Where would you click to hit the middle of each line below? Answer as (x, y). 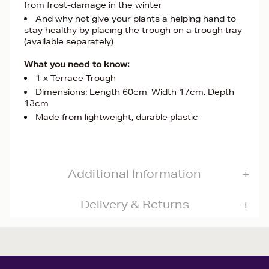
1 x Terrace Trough (76, 78)
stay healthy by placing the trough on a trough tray (133, 30)
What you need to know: (77, 64)
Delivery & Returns (134, 204)
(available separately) (69, 41)
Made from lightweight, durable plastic (117, 117)
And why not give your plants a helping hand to (136, 19)
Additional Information (134, 174)
